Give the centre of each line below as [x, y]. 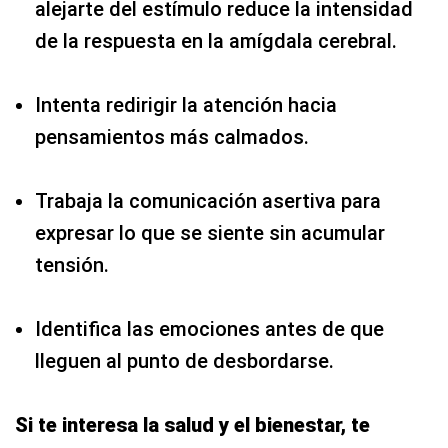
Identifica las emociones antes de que [209, 329]
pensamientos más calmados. [172, 137]
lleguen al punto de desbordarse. [184, 361]
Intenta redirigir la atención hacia [186, 105]
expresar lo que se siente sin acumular [210, 233]
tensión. [72, 265]
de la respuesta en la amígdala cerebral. [216, 41]
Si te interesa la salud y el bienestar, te [192, 425]
